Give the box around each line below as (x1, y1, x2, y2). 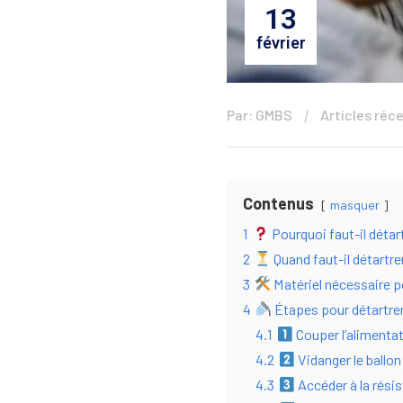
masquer (330, 197, 380, 212)
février (255, 33, 306, 52)
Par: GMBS (227, 106, 292, 123)
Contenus (243, 193, 314, 213)
